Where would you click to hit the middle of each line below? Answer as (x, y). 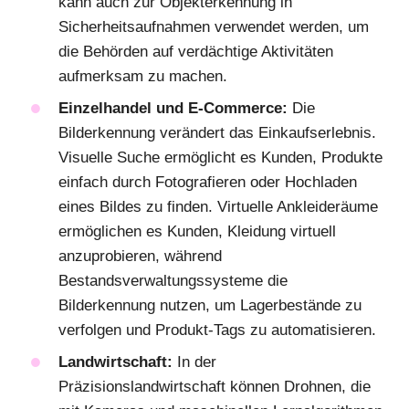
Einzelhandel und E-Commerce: (173, 108)
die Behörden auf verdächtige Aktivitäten (196, 51)
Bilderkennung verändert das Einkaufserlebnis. (217, 132)
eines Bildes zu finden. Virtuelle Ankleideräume (218, 206)
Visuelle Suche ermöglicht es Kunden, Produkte (220, 157)
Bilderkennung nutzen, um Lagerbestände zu (210, 305)
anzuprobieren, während (140, 256)
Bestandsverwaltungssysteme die (173, 280)
